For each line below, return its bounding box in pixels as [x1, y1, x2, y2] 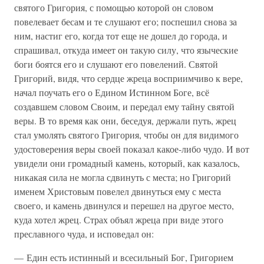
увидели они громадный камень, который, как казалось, [14, 157, 240, 169]
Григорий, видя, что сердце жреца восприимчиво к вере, [14, 72, 243, 84]
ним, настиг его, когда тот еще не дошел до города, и [14, 29, 227, 42]
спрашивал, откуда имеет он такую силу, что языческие [14, 44, 238, 56]
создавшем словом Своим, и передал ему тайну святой [14, 100, 235, 113]
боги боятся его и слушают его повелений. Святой [14, 58, 218, 70]
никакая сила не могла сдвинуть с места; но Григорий [14, 171, 231, 183]
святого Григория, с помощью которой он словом [14, 1, 213, 14]
